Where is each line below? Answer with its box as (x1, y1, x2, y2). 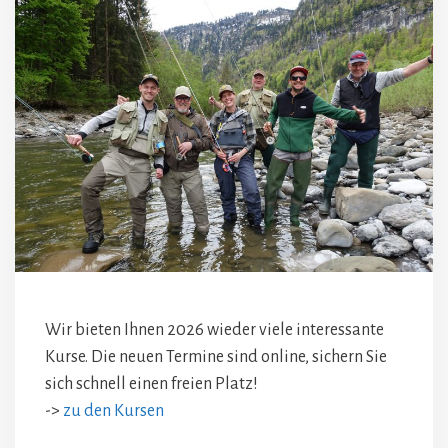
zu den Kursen (63, 401, 164, 420)
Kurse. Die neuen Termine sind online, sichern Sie (45, 347, 387, 366)
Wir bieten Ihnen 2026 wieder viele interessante (45, 320, 384, 339)
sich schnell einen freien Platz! (45, 374, 258, 393)
